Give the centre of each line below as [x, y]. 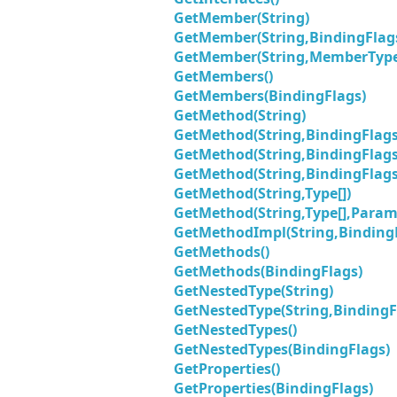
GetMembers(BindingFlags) [270, 96]
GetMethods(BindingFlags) [268, 271]
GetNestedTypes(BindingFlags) [282, 349]
